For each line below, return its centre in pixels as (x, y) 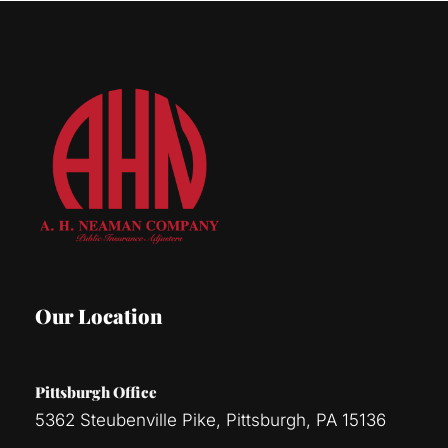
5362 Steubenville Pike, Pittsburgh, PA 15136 (210, 419)
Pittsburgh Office (96, 391)
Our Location (99, 315)
